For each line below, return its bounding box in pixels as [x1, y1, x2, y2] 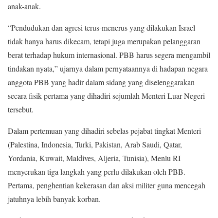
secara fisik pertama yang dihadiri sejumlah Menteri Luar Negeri [8, 90, 205, 101]
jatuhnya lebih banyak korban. [8, 193, 101, 204]
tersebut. [8, 104, 34, 114]
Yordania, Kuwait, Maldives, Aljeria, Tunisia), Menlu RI [8, 152, 181, 163]
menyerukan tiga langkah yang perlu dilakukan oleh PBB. [8, 166, 185, 177]
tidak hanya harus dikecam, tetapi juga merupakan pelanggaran [8, 36, 200, 46]
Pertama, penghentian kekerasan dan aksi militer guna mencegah [8, 180, 205, 190]
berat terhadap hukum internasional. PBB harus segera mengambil [8, 49, 210, 60]
